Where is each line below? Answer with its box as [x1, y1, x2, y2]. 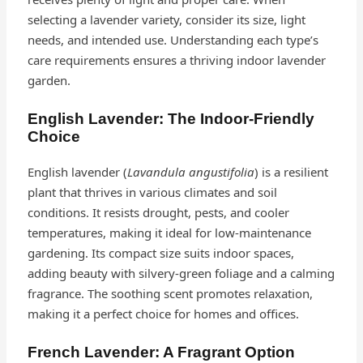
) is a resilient [254, 163, 328, 180]
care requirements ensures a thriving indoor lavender [27, 51, 326, 68]
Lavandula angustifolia [126, 163, 254, 180]
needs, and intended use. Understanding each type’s [27, 31, 318, 48]
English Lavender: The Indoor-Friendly [27, 109, 314, 127]
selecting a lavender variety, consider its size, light [27, 11, 305, 28]
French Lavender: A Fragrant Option [27, 343, 295, 361]
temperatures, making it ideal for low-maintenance [27, 224, 311, 241]
